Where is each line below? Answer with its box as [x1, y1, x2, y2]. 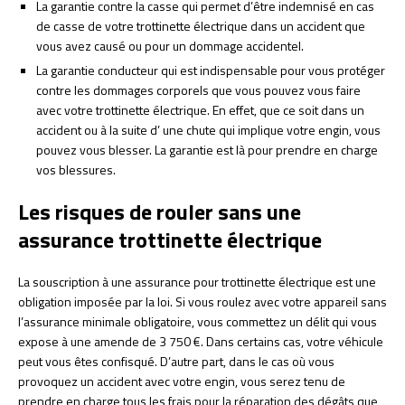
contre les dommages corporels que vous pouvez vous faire [36, 80, 361, 99]
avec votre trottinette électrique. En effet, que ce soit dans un [36, 99, 364, 119]
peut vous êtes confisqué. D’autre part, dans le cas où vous [18, 351, 334, 371]
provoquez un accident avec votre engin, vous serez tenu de [18, 371, 345, 391]
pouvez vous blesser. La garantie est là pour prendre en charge [36, 139, 378, 159]
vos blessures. [36, 159, 116, 179]
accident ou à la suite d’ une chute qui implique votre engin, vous [36, 119, 381, 139]
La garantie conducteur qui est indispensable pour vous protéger [36, 60, 385, 80]
